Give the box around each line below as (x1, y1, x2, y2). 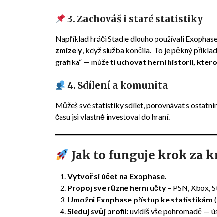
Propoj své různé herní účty (67, 183, 167, 192)
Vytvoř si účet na (67, 171, 130, 181)
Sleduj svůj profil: (67, 206, 129, 216)
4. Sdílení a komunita (65, 79, 169, 91)
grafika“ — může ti (55, 57, 117, 66)
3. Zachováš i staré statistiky (65, 13, 203, 25)
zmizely (55, 45, 83, 55)
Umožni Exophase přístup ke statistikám (67, 194, 213, 204)
